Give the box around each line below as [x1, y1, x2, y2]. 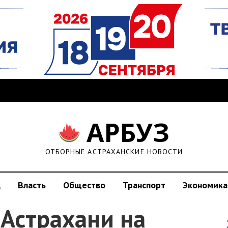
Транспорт [123, 179, 165, 191]
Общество [63, 179, 105, 191]
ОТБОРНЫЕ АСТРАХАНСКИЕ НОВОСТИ [45, 147, 183, 156]
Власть [18, 179, 46, 191]
